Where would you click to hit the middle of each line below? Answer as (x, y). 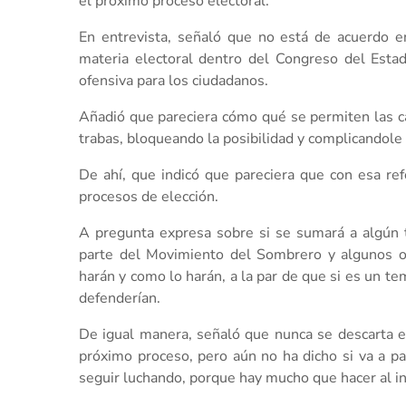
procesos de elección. (149, 196)
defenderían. (120, 298)
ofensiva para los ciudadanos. (174, 80)
